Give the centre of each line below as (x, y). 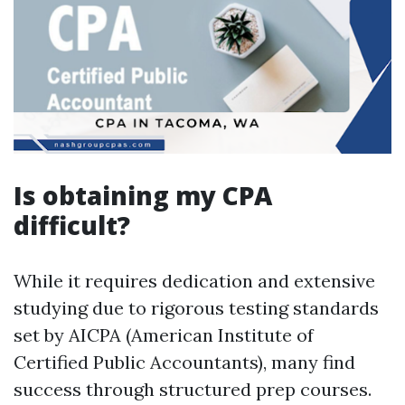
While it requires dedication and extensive (194, 281)
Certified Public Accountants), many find (184, 362)
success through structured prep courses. (193, 389)
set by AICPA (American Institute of (164, 335)
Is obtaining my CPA (143, 195)
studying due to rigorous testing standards (196, 308)
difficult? (72, 225)
